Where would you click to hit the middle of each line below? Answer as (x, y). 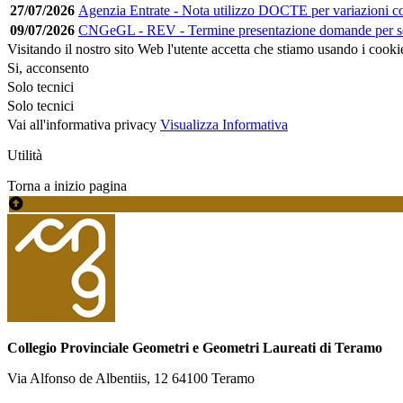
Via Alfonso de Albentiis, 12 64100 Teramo (131, 378)
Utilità (25, 155)
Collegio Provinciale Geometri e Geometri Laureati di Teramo (195, 347)
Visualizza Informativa (224, 124)
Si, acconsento (48, 67)
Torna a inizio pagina (67, 185)
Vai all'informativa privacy (82, 124)
